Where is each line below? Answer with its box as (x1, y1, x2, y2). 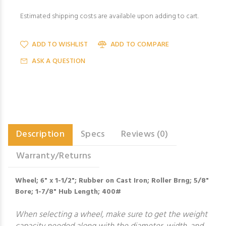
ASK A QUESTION (32, 55, 86, 67)
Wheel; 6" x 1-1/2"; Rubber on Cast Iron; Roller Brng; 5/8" (15, 175, 209, 187)
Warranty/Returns (16, 149, 91, 163)
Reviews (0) (121, 127, 168, 142)
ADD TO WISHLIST (32, 39, 88, 50)
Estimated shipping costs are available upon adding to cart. (20, 11, 199, 22)
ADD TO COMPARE (110, 39, 169, 50)
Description (16, 127, 65, 142)
